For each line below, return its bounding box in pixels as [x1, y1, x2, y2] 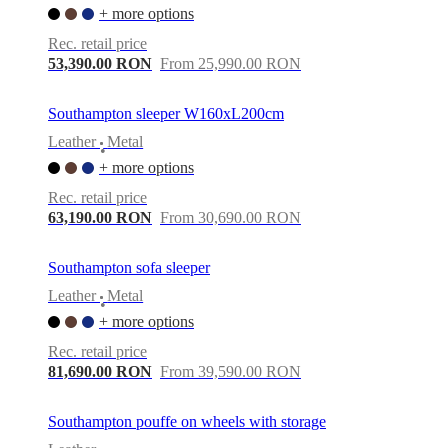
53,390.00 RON [48, 54, 152, 72]
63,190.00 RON [48, 208, 152, 226]
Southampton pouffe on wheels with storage [48, 412, 326, 430]
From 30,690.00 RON [160, 208, 301, 226]
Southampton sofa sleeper [48, 258, 210, 276]
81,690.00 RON [48, 362, 152, 380]
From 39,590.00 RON [160, 362, 301, 380]
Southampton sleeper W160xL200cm [48, 104, 284, 122]
